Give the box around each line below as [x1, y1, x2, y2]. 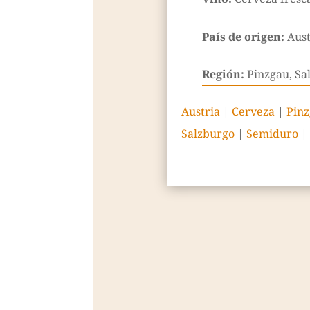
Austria [181, 104, 220, 120]
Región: [201, 66, 247, 82]
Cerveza [231, 104, 275, 120]
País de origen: [201, 28, 287, 44]
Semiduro [246, 126, 298, 142]
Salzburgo [181, 126, 235, 142]
